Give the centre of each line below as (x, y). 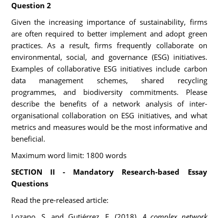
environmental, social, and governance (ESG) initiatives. (109, 57)
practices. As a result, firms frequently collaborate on (109, 45)
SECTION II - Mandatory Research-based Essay (109, 172)
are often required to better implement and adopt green (109, 34)
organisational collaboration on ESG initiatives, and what (109, 115)
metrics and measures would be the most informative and (109, 127)
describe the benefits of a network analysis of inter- (109, 104)
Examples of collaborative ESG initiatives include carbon (109, 69)
